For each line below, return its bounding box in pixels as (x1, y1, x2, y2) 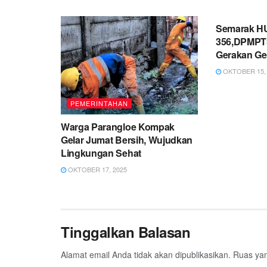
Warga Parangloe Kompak (61, 119, 175, 133)
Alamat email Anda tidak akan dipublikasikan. (61, 248, 231, 260)
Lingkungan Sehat (61, 145, 141, 160)
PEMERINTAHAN (70, 98, 128, 108)
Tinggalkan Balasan (61, 221, 191, 242)
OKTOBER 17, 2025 (66, 164, 127, 174)
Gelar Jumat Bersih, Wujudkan (61, 132, 193, 147)
